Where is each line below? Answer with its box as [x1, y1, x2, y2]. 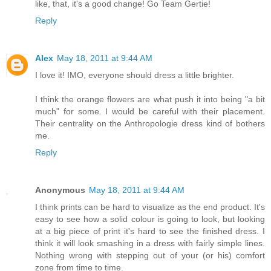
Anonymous [35, 184, 85, 195]
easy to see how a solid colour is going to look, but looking [35, 214, 265, 224]
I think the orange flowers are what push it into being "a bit [35, 94, 265, 104]
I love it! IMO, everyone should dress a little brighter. [35, 70, 234, 80]
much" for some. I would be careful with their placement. [35, 106, 265, 116]
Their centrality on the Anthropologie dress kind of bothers [35, 118, 265, 128]
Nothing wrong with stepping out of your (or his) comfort [35, 250, 265, 260]
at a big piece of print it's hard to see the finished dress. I [35, 226, 265, 236]
